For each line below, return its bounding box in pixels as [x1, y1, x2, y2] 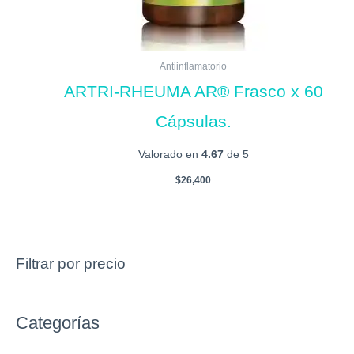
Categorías [16, 312, 100, 333]
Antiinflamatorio [160, 61, 228, 72]
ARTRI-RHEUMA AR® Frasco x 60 [63, 82, 323, 101]
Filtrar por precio [16, 255, 126, 273]
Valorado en [137, 149, 201, 161]
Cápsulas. [155, 112, 232, 131]
